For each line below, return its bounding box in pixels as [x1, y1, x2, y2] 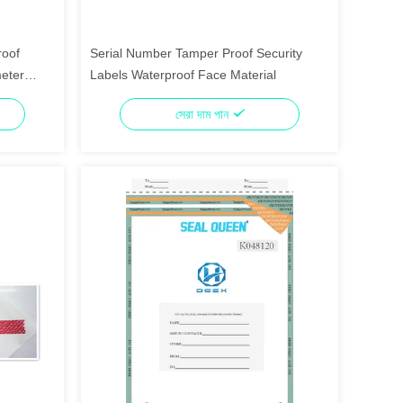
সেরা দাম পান [175, 107, 232, 121]
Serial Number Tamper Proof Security [90, 46, 302, 60]
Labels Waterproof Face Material [90, 67, 276, 82]
